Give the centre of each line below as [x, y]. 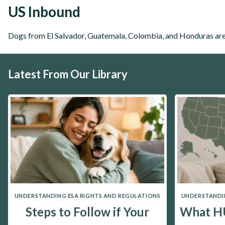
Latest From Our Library [68, 74]
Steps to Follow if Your [87, 211]
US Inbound [44, 12]
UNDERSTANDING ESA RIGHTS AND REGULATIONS [87, 196]
